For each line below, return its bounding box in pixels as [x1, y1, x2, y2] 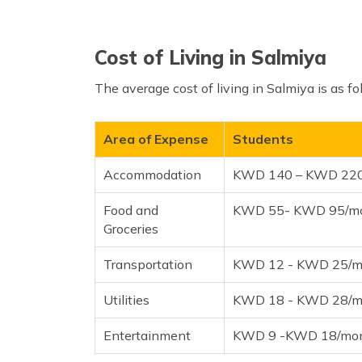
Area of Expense [103, 130, 208, 147]
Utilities [103, 291, 149, 308]
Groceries [103, 220, 158, 237]
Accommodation [103, 166, 201, 183]
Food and [103, 201, 158, 218]
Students [233, 130, 293, 147]
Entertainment [103, 326, 191, 343]
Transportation [103, 255, 192, 272]
